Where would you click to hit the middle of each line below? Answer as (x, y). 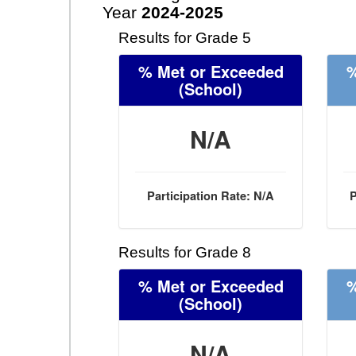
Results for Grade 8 (185, 252)
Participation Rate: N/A (211, 196)
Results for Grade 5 (185, 38)
